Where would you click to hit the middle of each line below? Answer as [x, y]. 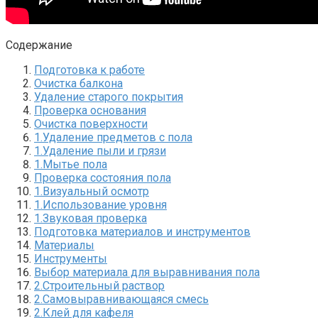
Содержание [39, 45]
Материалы [64, 245]
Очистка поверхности [91, 124]
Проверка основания [90, 110]
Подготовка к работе [89, 70]
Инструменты [71, 258]
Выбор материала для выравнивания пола [147, 272]
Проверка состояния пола [103, 177]
